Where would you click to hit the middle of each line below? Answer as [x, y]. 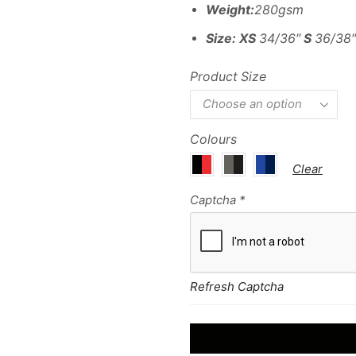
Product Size [228, 76]
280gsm [279, 10]
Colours [213, 139]
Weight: [230, 10]
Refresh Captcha [237, 286]
